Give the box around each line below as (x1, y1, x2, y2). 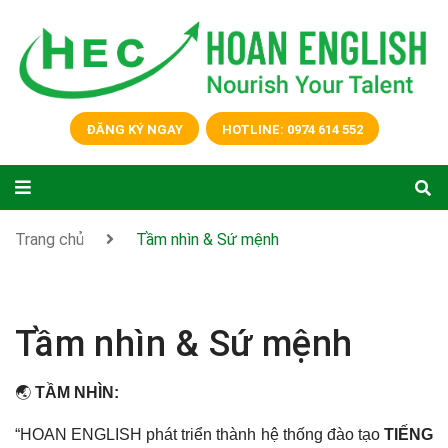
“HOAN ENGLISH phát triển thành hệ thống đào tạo (15, 426, 384, 443)
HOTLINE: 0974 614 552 (221, 122, 363, 137)
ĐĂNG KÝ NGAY (85, 122, 183, 137)
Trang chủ (15, 229, 84, 249)
